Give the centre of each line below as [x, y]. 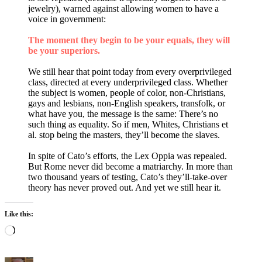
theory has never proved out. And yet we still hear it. [125, 187]
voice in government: [67, 19]
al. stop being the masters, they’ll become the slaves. [124, 135]
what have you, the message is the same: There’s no [123, 113]
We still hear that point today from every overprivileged [130, 71]
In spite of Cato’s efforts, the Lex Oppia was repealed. [127, 156]
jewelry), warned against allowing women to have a [123, 8]
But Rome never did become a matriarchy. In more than [130, 166]
